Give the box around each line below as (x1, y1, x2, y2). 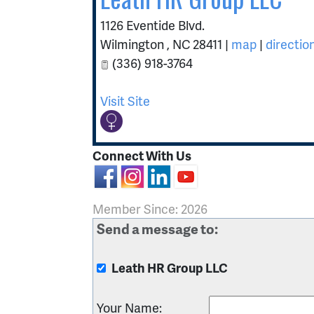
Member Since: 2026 (93, 199, 207, 217)
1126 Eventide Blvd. (100, 16, 205, 34)
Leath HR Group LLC (111, 258, 228, 276)
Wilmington (100, 35, 167, 53)
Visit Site (100, 92, 150, 109)
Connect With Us (93, 146, 191, 165)
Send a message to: (97, 218, 218, 238)
